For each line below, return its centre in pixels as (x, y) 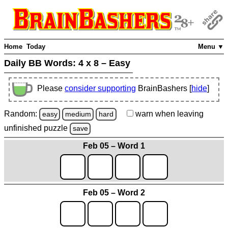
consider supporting (100, 89)
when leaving (178, 113)
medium (78, 114)
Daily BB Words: (41, 63)
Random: (22, 113)
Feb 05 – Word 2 (114, 192)
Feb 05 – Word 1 (114, 146)
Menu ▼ (211, 47)
